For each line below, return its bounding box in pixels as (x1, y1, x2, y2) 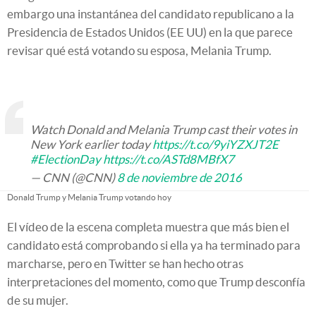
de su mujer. (7, 293, 68, 307)
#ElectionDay (30, 152, 101, 166)
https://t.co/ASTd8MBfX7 (103, 152, 234, 166)
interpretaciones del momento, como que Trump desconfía (7, 275, 305, 288)
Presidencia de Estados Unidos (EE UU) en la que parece (7, 25, 293, 39)
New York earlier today (30, 138, 152, 151)
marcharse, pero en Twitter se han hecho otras (7, 257, 243, 270)
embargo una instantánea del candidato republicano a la (7, 7, 294, 20)
